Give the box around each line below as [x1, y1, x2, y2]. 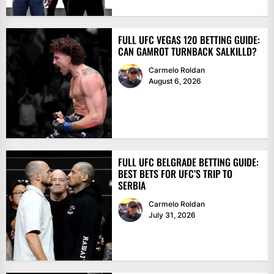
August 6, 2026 [148, 76, 201, 86]
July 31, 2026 [148, 210, 196, 220]
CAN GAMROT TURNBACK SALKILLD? [117, 44, 257, 59]
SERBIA [117, 178, 146, 193]
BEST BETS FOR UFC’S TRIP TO [117, 166, 232, 182]
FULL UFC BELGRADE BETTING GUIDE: [117, 155, 259, 170]
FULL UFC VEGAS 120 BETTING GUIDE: [117, 32, 260, 48]
